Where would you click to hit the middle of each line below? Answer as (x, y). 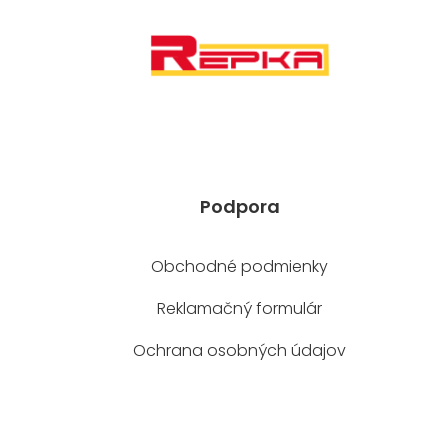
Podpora (239, 206)
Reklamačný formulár (240, 308)
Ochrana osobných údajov (240, 350)
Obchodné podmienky (240, 266)
